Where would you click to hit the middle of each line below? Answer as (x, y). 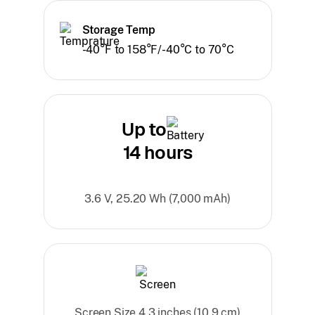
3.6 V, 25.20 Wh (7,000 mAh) (157, 198)
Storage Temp (118, 30)
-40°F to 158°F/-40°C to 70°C (158, 49)
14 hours (157, 152)
